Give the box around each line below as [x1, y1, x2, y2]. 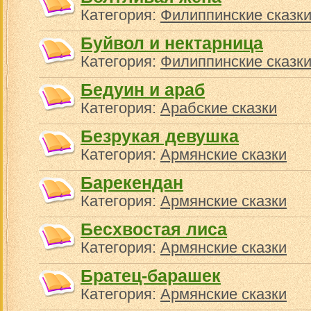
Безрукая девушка [81, 126, 239, 146]
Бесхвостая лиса [81, 219, 227, 239]
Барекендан [81, 173, 183, 192]
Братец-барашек [81, 266, 221, 285]
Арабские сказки [160, 99, 277, 117]
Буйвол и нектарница [81, 33, 263, 53]
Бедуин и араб [81, 80, 205, 99]
